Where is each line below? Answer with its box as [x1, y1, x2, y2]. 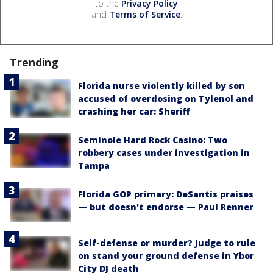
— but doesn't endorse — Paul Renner [78, 200, 253, 213]
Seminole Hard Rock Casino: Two [78, 133, 227, 146]
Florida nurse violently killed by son [78, 79, 245, 91]
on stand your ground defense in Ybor [78, 250, 254, 262]
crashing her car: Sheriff [78, 105, 190, 117]
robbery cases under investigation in [78, 146, 250, 158]
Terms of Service [108, 8, 180, 20]
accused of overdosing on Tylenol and [78, 92, 253, 104]
